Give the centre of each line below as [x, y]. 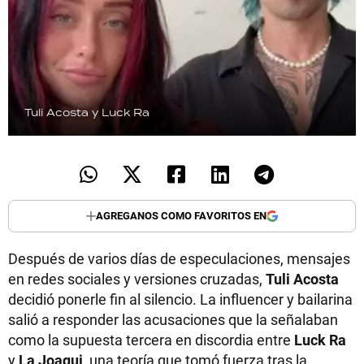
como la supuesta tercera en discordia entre [151, 339]
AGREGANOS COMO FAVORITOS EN [181, 216]
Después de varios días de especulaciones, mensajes [179, 258]
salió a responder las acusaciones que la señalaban [173, 319]
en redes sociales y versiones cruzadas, [137, 278]
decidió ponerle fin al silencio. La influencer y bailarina [180, 299]
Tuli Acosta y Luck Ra [87, 112]
